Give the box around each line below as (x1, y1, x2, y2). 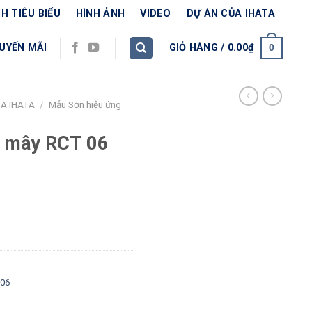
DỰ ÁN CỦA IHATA (186, 7, 275, 19)
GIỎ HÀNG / (169, 42, 228, 54)
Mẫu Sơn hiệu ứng (49, 99, 122, 110)
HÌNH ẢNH (75, 7, 125, 19)
